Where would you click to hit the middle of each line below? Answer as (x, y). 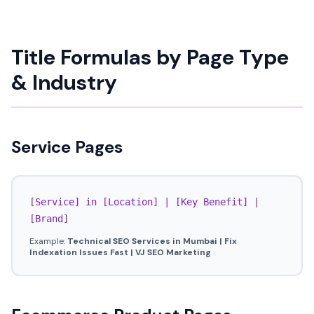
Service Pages (67, 147)
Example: (48, 241)
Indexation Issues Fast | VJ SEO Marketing (120, 252)
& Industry (64, 82)
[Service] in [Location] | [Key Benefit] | (144, 202)
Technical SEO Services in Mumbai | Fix (152, 241)
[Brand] (49, 219)
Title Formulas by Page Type (150, 57)
